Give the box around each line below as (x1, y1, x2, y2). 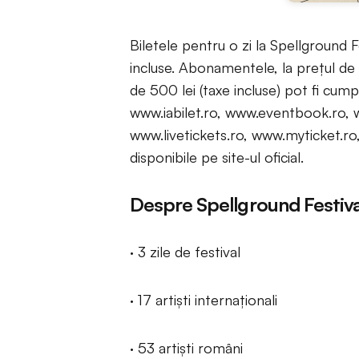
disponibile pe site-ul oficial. (130, 148, 304, 166)
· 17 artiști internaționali (130, 291, 277, 309)
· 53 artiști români (130, 339, 243, 357)
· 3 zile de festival (130, 243, 240, 260)
